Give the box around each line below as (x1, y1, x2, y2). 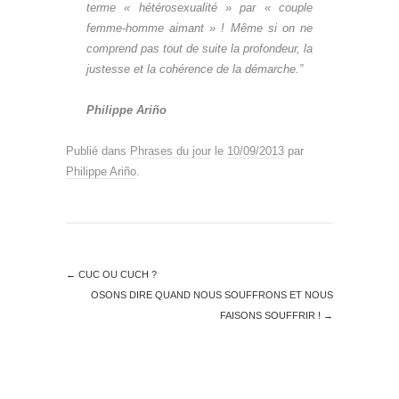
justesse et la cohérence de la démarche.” (86, 62, 303, 76)
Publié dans (66, 144, 130, 158)
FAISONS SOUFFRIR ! (220, 310, 323, 321)
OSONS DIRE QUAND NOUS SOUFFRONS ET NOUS (91, 289, 333, 300)
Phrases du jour (130, 144, 211, 158)
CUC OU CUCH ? (76, 269, 157, 280)
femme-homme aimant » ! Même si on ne (86, 21, 313, 35)
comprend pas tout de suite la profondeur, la (86, 42, 313, 55)
